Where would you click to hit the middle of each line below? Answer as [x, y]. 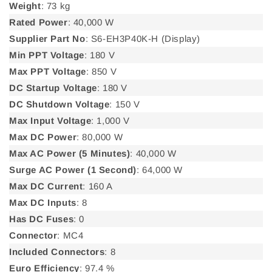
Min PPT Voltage [47, 55]
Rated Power [39, 22]
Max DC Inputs [43, 203]
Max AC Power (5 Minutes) [70, 154]
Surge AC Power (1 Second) [73, 170]
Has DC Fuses [42, 219]
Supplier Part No [47, 39]
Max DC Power [43, 137]
